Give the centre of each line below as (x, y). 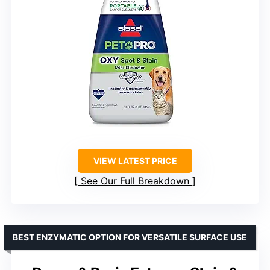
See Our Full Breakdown (135, 181)
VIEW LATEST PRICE (135, 160)
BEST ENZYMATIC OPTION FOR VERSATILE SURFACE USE (130, 237)
